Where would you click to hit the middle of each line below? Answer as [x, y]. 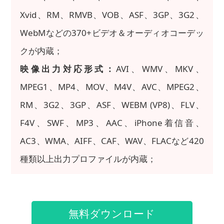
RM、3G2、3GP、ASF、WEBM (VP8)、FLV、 [112, 104]
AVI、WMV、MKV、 [160, 68]
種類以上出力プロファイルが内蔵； [88, 158]
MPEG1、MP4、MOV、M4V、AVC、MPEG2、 [112, 86]
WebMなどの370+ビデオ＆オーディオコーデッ [112, 32]
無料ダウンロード [112, 213]
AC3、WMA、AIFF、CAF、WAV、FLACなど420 [112, 140]
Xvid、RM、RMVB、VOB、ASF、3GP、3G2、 [112, 14]
